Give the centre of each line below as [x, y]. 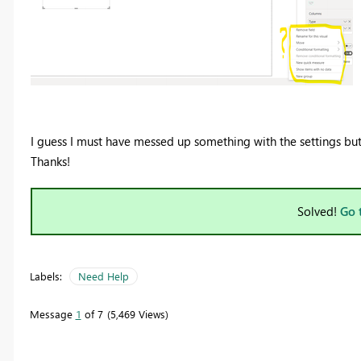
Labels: [46, 276]
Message [52, 313]
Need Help [103, 276]
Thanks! [50, 161]
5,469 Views [137, 313]
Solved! [319, 211]
